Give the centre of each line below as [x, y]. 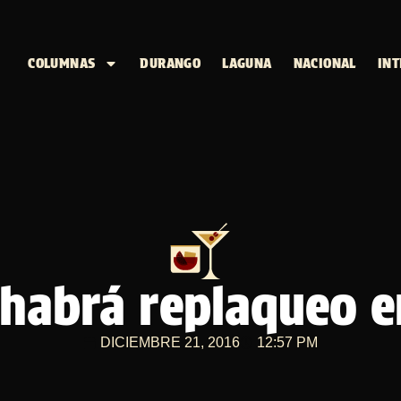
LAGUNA [247, 63]
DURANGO [171, 63]
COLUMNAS [62, 63]
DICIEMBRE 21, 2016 [170, 342]
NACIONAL [324, 63]
